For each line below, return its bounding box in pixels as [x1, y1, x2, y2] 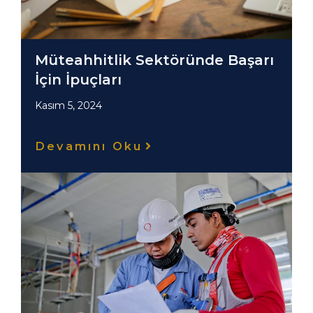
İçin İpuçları [35, 71, 122, 88]
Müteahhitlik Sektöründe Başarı [35, 51, 274, 68]
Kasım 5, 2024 [35, 99, 102, 112]
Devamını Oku [36, 139, 143, 153]
